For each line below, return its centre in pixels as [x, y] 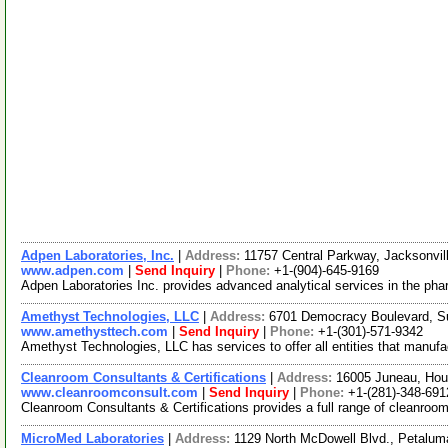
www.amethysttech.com [94, 331]
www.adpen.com [72, 270]
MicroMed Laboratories [92, 438]
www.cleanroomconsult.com [109, 392]
